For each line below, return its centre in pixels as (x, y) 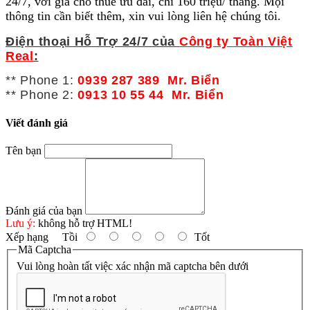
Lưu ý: (20, 224)
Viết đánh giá (37, 123)
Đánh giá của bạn (44, 211)
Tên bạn (24, 151)
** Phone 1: (40, 80)
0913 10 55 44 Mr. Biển (151, 94)
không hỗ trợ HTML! (84, 224)
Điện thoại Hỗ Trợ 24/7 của (92, 42)
